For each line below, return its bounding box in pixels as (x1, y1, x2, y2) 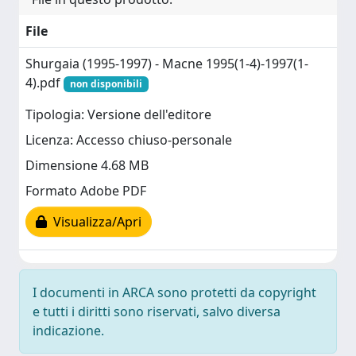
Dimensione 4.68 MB (25, 157, 149, 175)
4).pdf (25, 74, 64, 91)
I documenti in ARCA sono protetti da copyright (33, 284, 316, 301)
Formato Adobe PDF (25, 182, 146, 200)
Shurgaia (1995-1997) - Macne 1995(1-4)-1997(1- (25, 55, 308, 72)
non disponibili (69, 77, 142, 91)
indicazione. (33, 322, 104, 339)
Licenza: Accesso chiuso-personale (25, 131, 232, 149)
